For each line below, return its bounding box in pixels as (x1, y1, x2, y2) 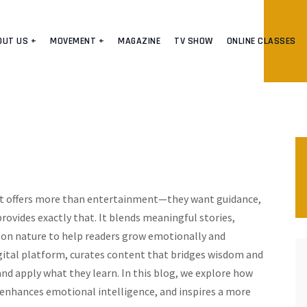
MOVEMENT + (50, 35, 104, 47)
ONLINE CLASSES (226, 35, 296, 47)
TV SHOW (174, 35, 213, 47)
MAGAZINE (118, 35, 160, 47)
